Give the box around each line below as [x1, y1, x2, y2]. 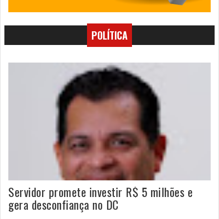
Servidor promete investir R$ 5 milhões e [8, 182, 193, 200]
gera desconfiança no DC [8, 195, 119, 213]
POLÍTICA [91, 28, 128, 43]
